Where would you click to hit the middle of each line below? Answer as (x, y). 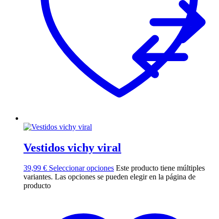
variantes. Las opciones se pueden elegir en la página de (109, 177)
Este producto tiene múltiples (160, 168)
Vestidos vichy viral (72, 147)
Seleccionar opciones (81, 168)
